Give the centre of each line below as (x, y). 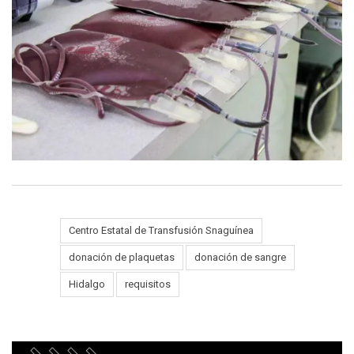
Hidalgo (87, 284)
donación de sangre (240, 257)
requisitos (148, 284)
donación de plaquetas (122, 257)
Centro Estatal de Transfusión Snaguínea (161, 230)
